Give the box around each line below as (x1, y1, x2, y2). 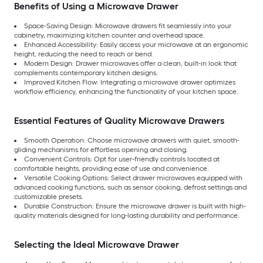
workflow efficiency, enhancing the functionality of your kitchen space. (14, 87, 238, 96)
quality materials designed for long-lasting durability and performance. (14, 211, 240, 220)
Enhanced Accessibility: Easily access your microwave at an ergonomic (24, 41, 248, 49)
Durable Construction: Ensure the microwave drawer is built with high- (24, 202, 246, 211)
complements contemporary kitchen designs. (14, 69, 158, 77)
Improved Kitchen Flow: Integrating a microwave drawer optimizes (24, 78, 235, 87)
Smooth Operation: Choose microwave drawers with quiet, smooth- (24, 136, 240, 145)
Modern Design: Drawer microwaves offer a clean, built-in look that (24, 59, 237, 68)
